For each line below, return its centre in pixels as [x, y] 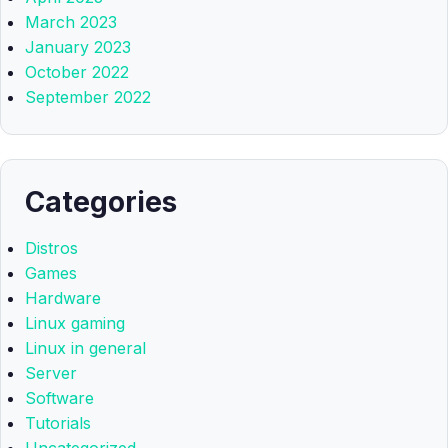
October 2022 [77, 72]
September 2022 [88, 97]
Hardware [63, 298]
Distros [51, 248]
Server [51, 373]
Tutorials [58, 423]
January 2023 [78, 47]
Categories [101, 202]
